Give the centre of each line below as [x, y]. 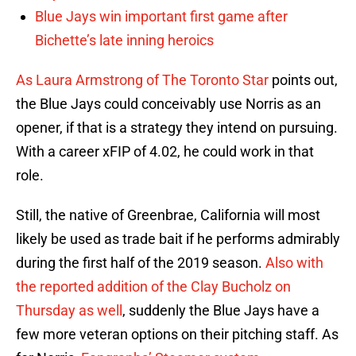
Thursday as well [69, 311]
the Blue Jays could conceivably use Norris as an [168, 104]
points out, [303, 80]
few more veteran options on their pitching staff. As [177, 335]
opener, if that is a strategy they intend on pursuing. [177, 128]
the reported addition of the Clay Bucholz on [153, 287]
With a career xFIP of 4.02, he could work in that [165, 152]
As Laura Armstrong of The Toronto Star [142, 80]
